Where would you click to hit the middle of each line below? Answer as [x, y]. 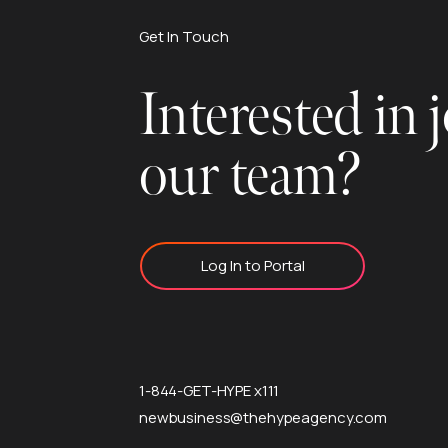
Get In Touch [184, 36]
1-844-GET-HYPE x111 [209, 390]
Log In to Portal [252, 265]
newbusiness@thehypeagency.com [263, 417]
